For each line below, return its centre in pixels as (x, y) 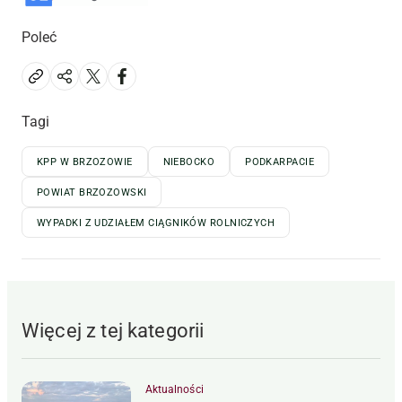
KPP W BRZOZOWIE (85, 162)
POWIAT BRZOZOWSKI (92, 192)
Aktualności (175, 389)
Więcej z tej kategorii (113, 330)
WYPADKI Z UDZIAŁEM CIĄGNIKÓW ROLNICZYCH (156, 223)
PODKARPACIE (280, 162)
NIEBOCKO (189, 162)
